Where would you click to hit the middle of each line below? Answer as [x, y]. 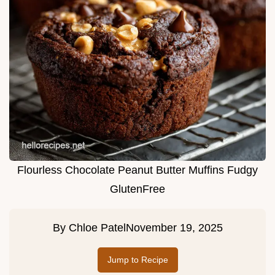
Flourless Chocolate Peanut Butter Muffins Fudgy [137, 170]
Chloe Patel [97, 228]
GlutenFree [137, 189]
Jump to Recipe [137, 260]
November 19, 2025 [174, 228]
